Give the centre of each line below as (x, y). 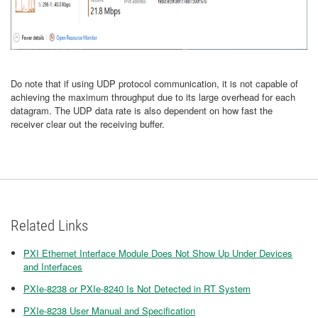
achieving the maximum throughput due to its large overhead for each (153, 97)
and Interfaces (53, 267)
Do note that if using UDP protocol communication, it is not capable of (154, 83)
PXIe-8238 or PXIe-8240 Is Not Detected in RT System (137, 289)
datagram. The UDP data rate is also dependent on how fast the (142, 110)
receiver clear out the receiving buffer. (89, 124)
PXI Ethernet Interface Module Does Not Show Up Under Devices (158, 253)
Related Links (49, 226)
